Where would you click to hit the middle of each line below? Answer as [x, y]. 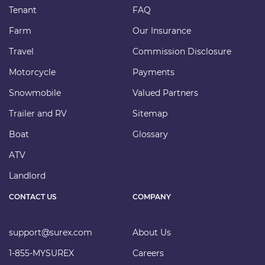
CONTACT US [33, 197]
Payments [153, 72]
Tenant [23, 10]
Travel [21, 52]
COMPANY [152, 197]
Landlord [27, 176]
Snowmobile [35, 93]
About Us [152, 233]
